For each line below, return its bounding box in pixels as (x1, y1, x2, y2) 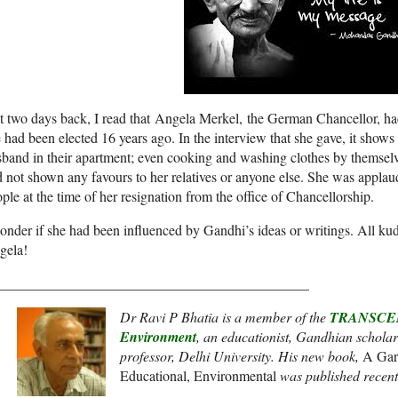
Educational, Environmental (120, 366, 280, 386)
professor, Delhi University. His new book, (120, 346, 362, 366)
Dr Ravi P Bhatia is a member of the (120, 307, 330, 327)
